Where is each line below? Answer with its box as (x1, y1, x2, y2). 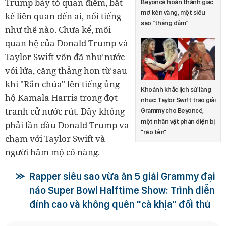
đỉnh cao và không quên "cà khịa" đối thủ (29, 198, 210, 211)
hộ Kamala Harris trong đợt (5, 92, 118, 104)
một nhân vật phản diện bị (141, 117, 215, 125)
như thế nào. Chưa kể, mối (5, 24, 111, 36)
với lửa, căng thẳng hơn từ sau (5, 65, 127, 77)
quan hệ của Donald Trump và (5, 37, 128, 49)
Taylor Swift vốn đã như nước (5, 51, 125, 63)
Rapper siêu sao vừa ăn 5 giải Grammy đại (29, 170, 215, 183)
